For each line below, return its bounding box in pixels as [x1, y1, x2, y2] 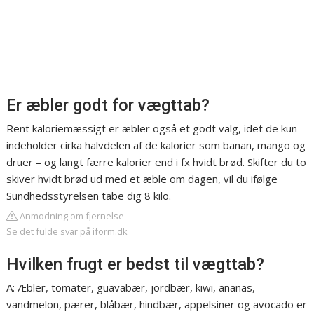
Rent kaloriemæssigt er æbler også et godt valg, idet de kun [6, 121, 298, 135]
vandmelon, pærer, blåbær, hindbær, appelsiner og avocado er [6, 297, 308, 311]
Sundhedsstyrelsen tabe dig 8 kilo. [6, 189, 172, 203]
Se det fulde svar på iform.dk [6, 225, 128, 238]
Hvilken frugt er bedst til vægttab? [6, 254, 265, 274]
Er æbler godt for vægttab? [6, 95, 210, 115]
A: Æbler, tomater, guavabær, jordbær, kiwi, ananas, [6, 280, 256, 294]
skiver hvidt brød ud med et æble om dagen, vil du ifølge [6, 172, 278, 186]
